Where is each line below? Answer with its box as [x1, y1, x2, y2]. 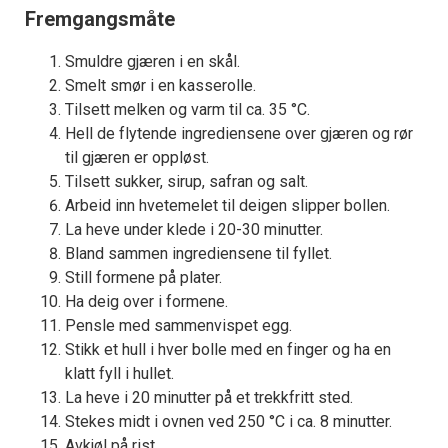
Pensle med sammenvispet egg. [65, 316, 292, 336]
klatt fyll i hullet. [65, 364, 174, 384]
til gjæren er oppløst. [65, 148, 209, 168]
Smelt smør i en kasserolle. [65, 76, 256, 96]
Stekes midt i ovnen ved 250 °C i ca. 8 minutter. [65, 412, 392, 432]
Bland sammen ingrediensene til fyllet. [65, 244, 332, 264]
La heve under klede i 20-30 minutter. [65, 220, 323, 240]
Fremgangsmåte [25, 7, 175, 32]
